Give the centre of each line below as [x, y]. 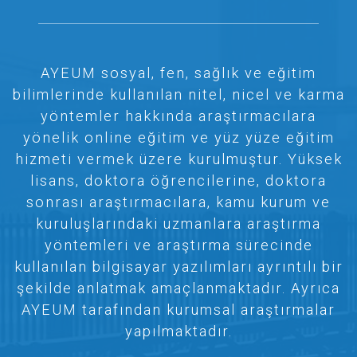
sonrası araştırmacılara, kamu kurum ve [178, 202]
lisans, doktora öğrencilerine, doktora [178, 181]
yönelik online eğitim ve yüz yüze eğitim [178, 138]
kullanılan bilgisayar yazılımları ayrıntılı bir [178, 267]
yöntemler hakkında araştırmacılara [178, 116]
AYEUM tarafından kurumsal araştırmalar [178, 310]
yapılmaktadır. [178, 331]
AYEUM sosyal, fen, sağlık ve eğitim [178, 73]
